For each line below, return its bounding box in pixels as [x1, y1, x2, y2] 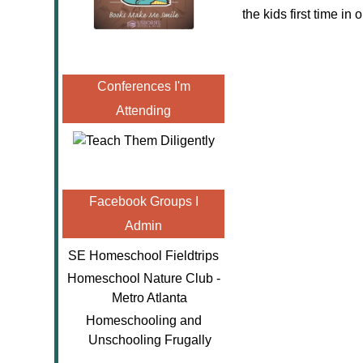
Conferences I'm [96, 79, 190, 93]
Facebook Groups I [88, 194, 199, 208]
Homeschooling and [85, 314, 202, 327]
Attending [116, 104, 171, 117]
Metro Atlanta [112, 291, 187, 305]
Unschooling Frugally [88, 333, 211, 347]
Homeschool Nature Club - [66, 271, 220, 285]
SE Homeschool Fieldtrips [68, 249, 219, 263]
